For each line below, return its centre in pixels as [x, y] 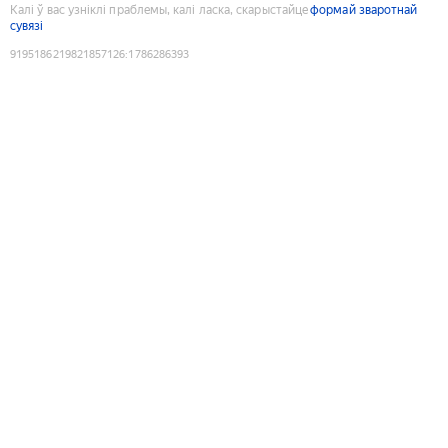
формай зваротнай [364, 9]
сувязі [27, 25]
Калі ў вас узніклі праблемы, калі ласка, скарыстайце [159, 9]
